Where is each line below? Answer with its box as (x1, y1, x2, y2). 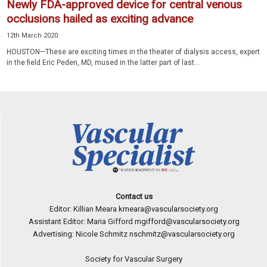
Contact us (115, 191, 153, 201)
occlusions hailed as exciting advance (7, 11, 193, 26)
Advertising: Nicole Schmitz (33, 229, 129, 238)
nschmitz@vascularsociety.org (129, 229, 235, 238)
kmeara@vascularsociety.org (119, 204, 218, 213)
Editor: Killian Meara (49, 204, 119, 213)
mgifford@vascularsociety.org (134, 216, 240, 226)
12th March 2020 (7, 31, 58, 39)
